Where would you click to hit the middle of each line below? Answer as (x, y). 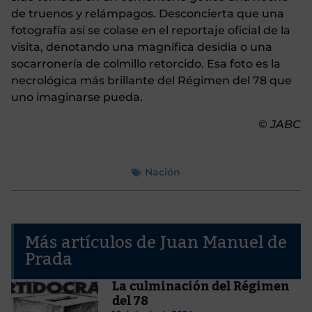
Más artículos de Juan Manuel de (156, 243)
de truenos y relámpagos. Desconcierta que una (148, 14)
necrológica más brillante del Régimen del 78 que (151, 81)
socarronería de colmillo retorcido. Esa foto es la (146, 64)
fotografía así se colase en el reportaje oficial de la (151, 31)
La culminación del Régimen (200, 287)
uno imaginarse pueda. (77, 97)
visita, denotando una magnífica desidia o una (142, 47)
